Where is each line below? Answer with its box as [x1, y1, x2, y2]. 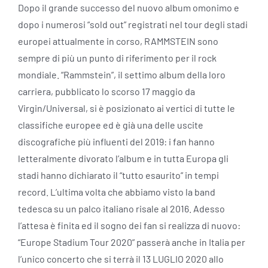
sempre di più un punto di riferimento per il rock [17, 52, 217, 64]
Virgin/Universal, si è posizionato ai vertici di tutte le [17, 102, 235, 114]
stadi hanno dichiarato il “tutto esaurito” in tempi [17, 169, 219, 181]
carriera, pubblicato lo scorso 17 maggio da [17, 86, 195, 98]
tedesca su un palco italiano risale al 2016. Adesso [17, 203, 225, 215]
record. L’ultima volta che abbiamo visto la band [17, 186, 215, 198]
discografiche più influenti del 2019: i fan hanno [17, 136, 215, 148]
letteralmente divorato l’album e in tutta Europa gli [17, 153, 229, 165]
